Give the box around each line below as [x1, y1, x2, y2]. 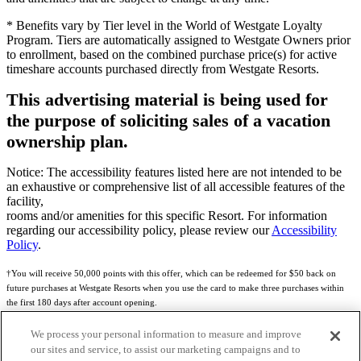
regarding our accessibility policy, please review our [6, 223, 272, 238]
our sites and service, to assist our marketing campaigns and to [31, 343, 301, 355]
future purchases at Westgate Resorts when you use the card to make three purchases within [6, 284, 344, 293]
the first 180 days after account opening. [6, 298, 157, 308]
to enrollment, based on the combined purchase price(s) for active [6, 48, 337, 62]
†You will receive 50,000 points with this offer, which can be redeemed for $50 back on [6, 269, 336, 279]
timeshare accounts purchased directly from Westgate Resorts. [6, 62, 319, 77]
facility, [6, 194, 44, 209]
